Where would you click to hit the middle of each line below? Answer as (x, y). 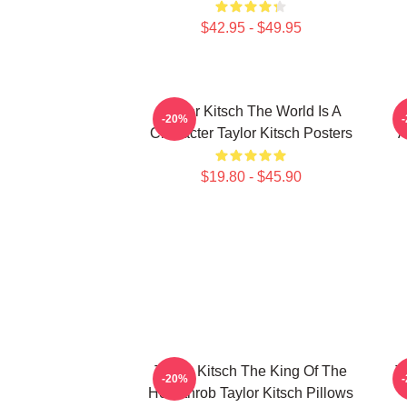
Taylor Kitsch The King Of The (251, 371)
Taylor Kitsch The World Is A (251, 111)
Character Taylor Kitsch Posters (251, 133)
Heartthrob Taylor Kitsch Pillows (251, 393)
